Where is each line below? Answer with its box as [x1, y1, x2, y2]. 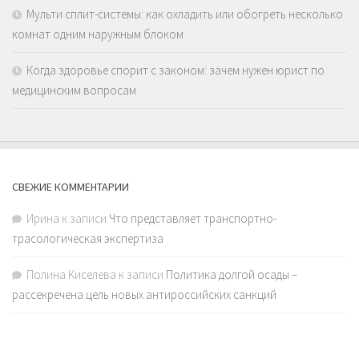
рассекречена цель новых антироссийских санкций [12, 287, 276, 303]
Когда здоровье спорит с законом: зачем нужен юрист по [26, 63, 325, 79]
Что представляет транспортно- [109, 211, 276, 227]
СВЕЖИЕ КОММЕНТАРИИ [12, 179, 129, 195]
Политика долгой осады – [166, 267, 297, 283]
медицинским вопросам [12, 83, 136, 99]
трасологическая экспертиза [12, 231, 163, 247]
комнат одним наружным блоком [12, 26, 184, 42]
